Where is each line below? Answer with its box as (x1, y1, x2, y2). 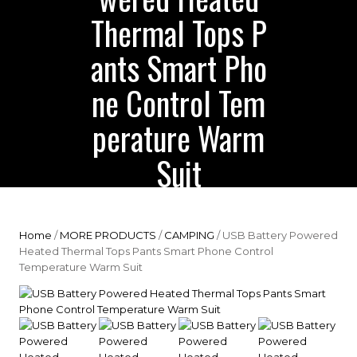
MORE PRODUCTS (60, 229, 156, 241)
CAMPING (164, 229, 214, 241)
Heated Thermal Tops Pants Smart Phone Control (19, 245, 273, 257)
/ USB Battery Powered (214, 229, 338, 241)
